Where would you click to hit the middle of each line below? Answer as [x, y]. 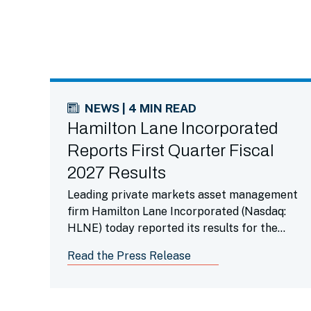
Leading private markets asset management [183, 195]
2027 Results [117, 173]
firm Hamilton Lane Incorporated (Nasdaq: [177, 211]
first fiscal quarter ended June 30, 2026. [170, 245]
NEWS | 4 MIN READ [141, 108]
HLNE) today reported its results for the [173, 228]
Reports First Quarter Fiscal [171, 151]
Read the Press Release [129, 256]
